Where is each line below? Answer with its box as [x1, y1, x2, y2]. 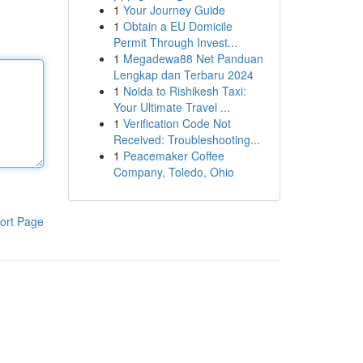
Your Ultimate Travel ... [113, 99, 230, 115]
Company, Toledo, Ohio [113, 164, 234, 180]
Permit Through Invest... [113, 34, 237, 50]
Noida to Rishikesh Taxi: [122, 83, 246, 99]
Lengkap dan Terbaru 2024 [113, 66, 254, 83]
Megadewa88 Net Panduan [122, 50, 263, 66]
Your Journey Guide [122, 2, 225, 18]
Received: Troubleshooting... [113, 131, 260, 147]
